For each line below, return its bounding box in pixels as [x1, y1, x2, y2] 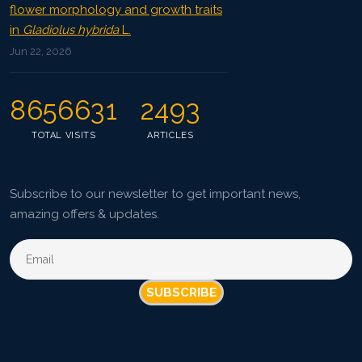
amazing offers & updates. [10, 207, 159, 222]
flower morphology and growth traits [10, 2, 222, 18]
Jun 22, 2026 [10, 45, 72, 58]
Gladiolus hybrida [23, 23, 119, 38]
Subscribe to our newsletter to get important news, [10, 187, 301, 202]
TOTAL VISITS [31, 130, 96, 141]
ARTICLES [147, 130, 194, 141]
